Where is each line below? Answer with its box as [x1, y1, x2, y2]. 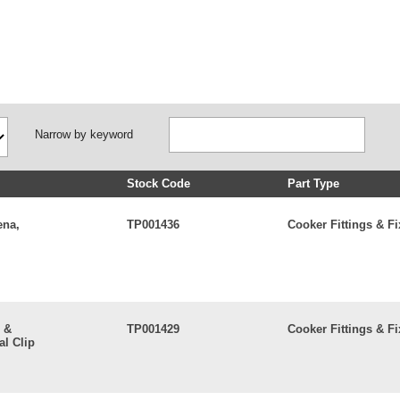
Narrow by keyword [35, 128, 133, 141]
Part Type [287, 177, 339, 190]
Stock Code [126, 177, 190, 190]
